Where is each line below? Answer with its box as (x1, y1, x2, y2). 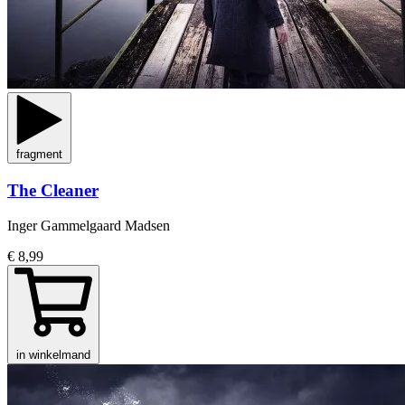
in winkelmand (16, 347, 90, 362)
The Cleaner (7, 181, 99, 201)
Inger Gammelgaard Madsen (7, 217, 170, 233)
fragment (16, 147, 62, 162)
